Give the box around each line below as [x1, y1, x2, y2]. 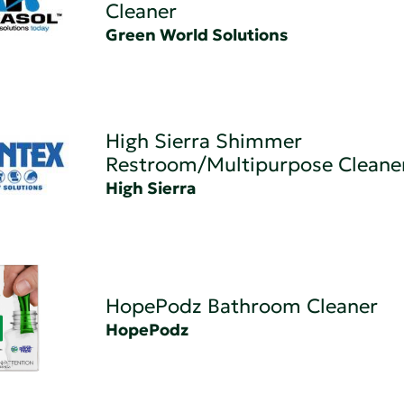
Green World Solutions [105, 24, 288, 46]
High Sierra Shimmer [105, 129, 302, 154]
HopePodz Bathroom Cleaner [105, 294, 378, 319]
